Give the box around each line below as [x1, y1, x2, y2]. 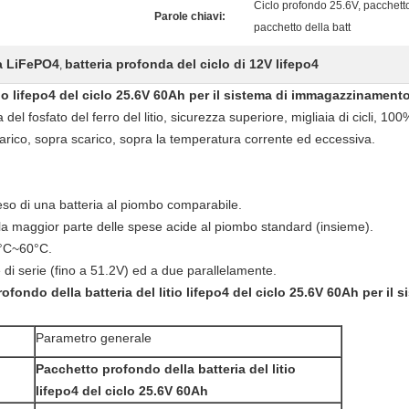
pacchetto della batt [254, 21, 351, 34]
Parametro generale [36, 330, 152, 345]
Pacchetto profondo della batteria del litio [36, 362, 296, 376]
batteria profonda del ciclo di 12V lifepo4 [65, 57, 319, 71]
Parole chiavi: [154, 10, 225, 23]
